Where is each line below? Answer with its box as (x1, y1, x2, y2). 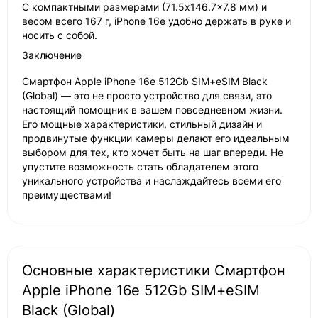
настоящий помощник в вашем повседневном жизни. (22, 104, 283, 116)
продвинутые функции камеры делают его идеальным (22, 132, 290, 145)
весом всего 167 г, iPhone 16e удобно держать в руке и (22, 15, 291, 28)
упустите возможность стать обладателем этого (22, 160, 258, 173)
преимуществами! (22, 189, 111, 202)
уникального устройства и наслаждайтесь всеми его (22, 175, 281, 187)
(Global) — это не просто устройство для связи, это (22, 89, 272, 102)
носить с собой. (22, 29, 97, 42)
